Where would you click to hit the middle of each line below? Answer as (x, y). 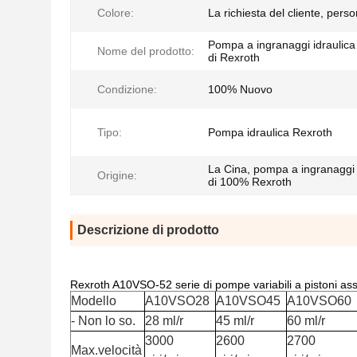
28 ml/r (164, 321)
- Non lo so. (103, 321)
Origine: (117, 175)
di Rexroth (234, 57)
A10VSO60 (319, 301)
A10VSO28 (177, 301)
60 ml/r (306, 321)
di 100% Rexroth (250, 182)
